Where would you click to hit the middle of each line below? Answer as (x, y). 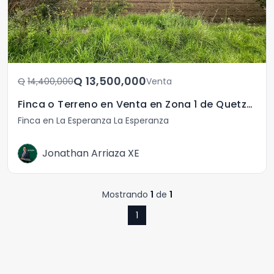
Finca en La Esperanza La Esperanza (93, 120)
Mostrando (126, 194)
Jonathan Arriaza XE (91, 153)
